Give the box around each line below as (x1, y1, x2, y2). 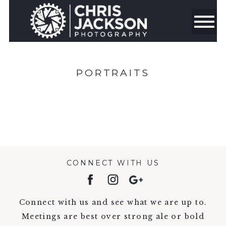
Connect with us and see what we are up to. (19, 198, 207, 207)
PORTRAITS (76, 67, 150, 79)
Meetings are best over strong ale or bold (21, 212, 205, 221)
